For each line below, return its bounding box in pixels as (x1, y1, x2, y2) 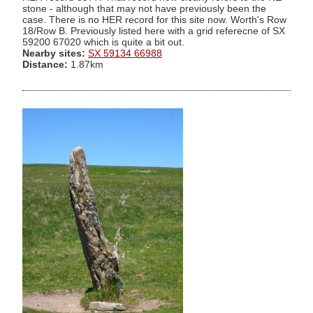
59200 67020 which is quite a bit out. (22, 36, 184, 48)
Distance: (22, 59, 68, 70)
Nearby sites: (22, 48, 85, 59)
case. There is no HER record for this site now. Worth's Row (22, 14, 286, 25)
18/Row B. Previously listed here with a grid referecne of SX (22, 25, 285, 36)
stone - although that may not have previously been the (22, 3, 266, 14)
